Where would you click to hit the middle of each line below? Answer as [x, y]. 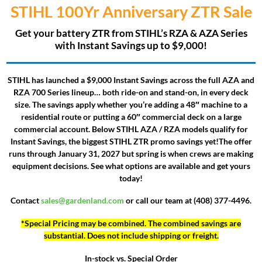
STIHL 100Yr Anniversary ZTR [117, 11]
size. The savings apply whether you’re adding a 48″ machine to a [131, 104]
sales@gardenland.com [82, 201]
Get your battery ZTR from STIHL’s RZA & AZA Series [131, 33]
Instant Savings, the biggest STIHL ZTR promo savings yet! [114, 141]
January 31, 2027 [89, 154]
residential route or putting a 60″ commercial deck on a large [131, 117]
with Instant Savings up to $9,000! [131, 45]
